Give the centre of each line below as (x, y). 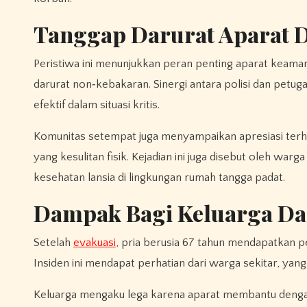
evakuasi (95, 242)
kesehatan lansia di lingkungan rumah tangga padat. (159, 177)
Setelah (53, 242)
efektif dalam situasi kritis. (97, 105)
